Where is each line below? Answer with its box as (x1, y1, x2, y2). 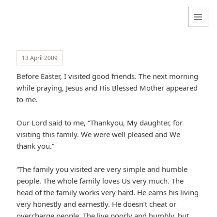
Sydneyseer (8, 20, 70, 35)
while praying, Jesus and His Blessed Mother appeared (16, 83, 198, 93)
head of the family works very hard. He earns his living (16, 187, 199, 198)
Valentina (8, 6, 60, 21)
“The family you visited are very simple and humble (16, 164, 188, 174)
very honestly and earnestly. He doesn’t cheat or (16, 199, 177, 209)
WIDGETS (188, 43, 216, 51)
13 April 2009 (22, 54, 58, 62)
